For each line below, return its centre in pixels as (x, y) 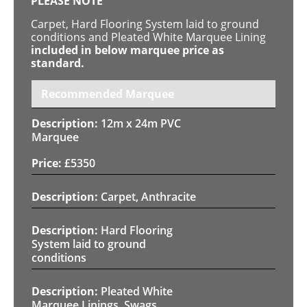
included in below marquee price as (127, 50)
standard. (58, 63)
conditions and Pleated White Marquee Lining (148, 37)
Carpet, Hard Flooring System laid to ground (145, 24)
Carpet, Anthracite (148, 196)
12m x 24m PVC (141, 123)
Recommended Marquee (108, 94)
